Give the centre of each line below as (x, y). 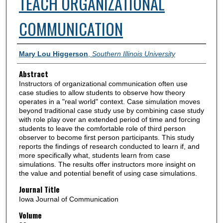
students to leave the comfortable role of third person (102, 129)
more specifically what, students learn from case (94, 156)
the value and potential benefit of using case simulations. (108, 173)
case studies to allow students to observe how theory (102, 93)
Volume (30, 215)
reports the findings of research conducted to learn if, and (109, 147)
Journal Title (39, 189)
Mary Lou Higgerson (53, 54)
